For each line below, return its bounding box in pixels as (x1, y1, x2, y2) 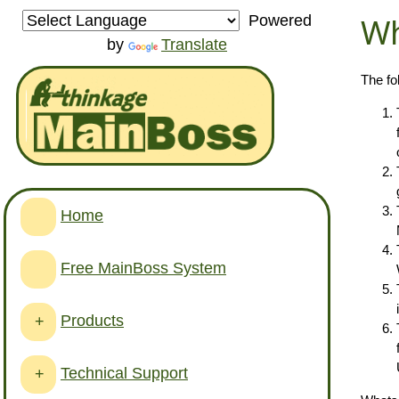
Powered (240, 12, 312, 30)
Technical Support (61, 363, 188, 382)
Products (61, 311, 124, 330)
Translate (161, 36, 227, 54)
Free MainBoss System (61, 258, 226, 277)
